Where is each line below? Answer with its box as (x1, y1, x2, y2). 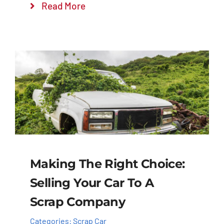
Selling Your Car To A (29, 175, 154, 190)
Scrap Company (29, 194, 125, 209)
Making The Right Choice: (29, 156, 185, 171)
